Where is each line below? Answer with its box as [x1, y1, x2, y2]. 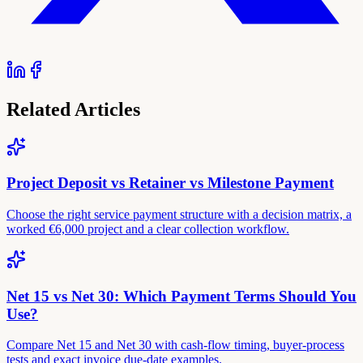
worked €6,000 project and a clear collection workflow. [6, 222, 289, 236]
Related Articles [6, 98, 140, 120]
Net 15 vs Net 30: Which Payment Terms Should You [6, 287, 357, 305]
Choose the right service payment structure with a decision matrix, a [6, 207, 352, 221]
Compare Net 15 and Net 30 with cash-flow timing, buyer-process [6, 338, 344, 352]
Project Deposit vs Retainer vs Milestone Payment [6, 174, 334, 192]
